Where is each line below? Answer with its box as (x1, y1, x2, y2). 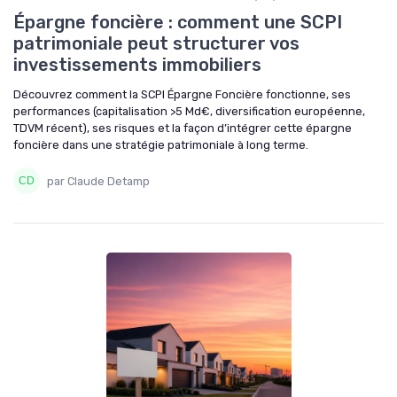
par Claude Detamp (47, 174, 150, 188)
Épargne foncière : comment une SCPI (13, 12, 342, 34)
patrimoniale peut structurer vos (13, 33, 300, 55)
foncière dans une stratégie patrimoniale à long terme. (13, 138, 308, 152)
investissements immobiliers (13, 54, 261, 76)
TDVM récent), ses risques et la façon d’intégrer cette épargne (13, 121, 352, 136)
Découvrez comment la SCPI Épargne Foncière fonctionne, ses (13, 88, 351, 102)
